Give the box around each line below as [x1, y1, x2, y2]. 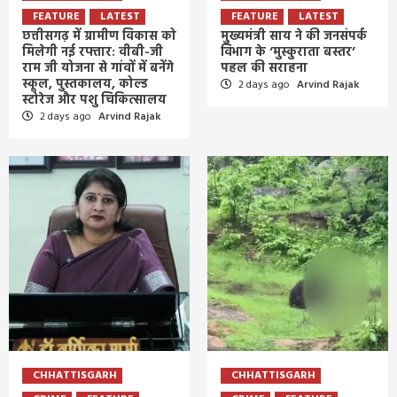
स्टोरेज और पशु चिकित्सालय [22, 90, 167, 111]
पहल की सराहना [221, 58, 307, 79]
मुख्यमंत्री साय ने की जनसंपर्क [221, 26, 367, 47]
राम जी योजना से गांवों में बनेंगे [22, 58, 174, 79]
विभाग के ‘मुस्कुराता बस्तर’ [221, 42, 355, 63]
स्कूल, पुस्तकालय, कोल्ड [22, 74, 148, 95]
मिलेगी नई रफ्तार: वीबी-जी [22, 42, 163, 63]
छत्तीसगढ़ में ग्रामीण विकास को [22, 26, 176, 47]
